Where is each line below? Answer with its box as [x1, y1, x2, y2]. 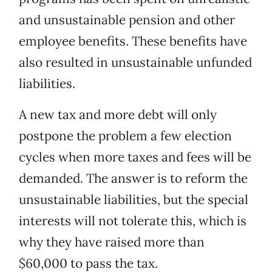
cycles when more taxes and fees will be [19, 149, 251, 166]
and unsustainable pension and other [19, 12, 235, 29]
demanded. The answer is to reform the [19, 170, 248, 187]
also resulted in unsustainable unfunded [19, 54, 252, 71]
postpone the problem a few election [19, 127, 232, 144]
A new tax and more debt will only [19, 106, 217, 123]
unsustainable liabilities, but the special [19, 191, 248, 208]
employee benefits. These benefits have [19, 33, 247, 50]
